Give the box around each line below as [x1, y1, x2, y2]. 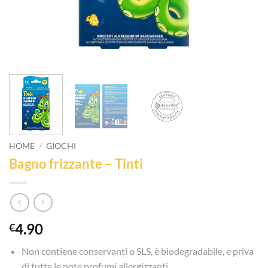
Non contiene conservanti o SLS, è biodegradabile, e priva [21, 245, 254, 257]
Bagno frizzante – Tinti [9, 156, 143, 172]
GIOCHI [46, 141, 77, 151]
